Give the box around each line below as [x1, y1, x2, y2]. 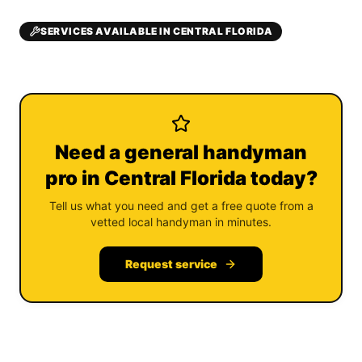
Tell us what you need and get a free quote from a [48, 199, 314, 213]
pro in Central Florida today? [44, 166, 318, 190]
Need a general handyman [55, 141, 307, 164]
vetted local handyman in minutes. [90, 215, 271, 229]
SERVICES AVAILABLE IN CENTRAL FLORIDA [40, 25, 273, 37]
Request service [125, 257, 217, 271]
